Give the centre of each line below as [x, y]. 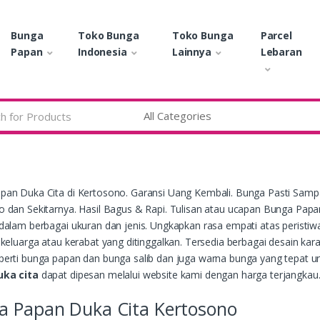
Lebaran [281, 51]
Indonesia [102, 51]
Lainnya [191, 51]
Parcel [276, 35]
